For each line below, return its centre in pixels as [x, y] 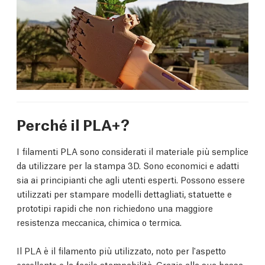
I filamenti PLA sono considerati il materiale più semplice [132, 151]
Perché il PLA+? [73, 124]
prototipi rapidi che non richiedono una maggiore [115, 207]
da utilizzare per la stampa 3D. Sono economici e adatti [128, 165]
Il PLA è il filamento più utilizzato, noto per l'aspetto [121, 250]
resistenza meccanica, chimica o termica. [99, 222]
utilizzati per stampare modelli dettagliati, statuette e [124, 193]
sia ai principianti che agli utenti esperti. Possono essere [131, 179]
